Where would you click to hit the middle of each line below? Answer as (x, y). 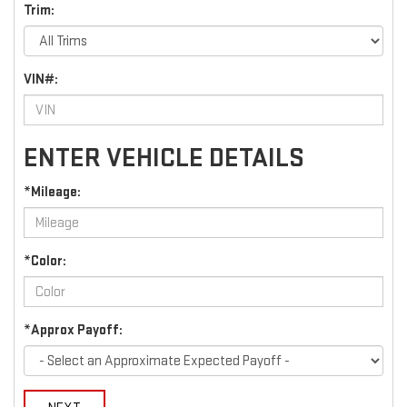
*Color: (45, 262)
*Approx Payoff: (73, 331)
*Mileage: (52, 193)
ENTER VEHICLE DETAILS (164, 159)
